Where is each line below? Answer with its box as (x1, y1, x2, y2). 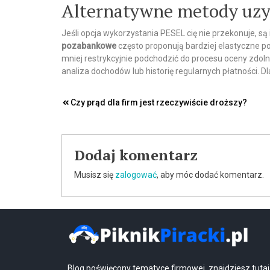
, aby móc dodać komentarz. (157, 170, 264, 180)
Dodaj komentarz (74, 145, 198, 165)
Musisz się (74, 170, 115, 180)
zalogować (115, 170, 157, 180)
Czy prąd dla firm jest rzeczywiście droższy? (71, 98, 247, 107)
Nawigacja (61, 93, 144, 118)
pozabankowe (61, 41, 116, 51)
